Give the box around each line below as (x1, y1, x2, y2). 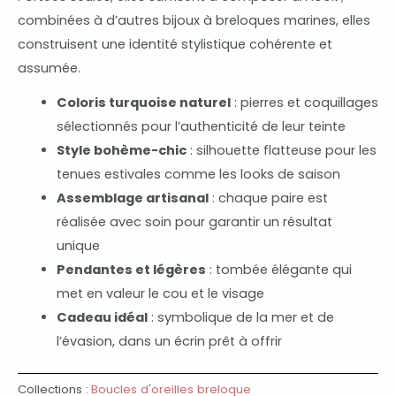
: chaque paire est (208, 188, 328, 207)
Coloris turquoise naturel (56, 93, 231, 111)
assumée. (18, 59, 80, 78)
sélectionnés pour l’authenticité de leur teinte (56, 117, 346, 135)
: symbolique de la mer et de (147, 308, 334, 326)
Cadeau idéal (56, 308, 148, 326)
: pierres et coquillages (230, 93, 378, 111)
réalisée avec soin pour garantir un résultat (56, 212, 332, 231)
